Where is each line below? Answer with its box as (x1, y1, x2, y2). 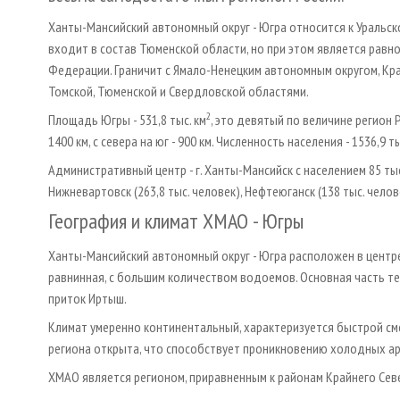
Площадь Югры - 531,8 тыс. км (48, 110, 206, 129)
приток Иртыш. (48, 288, 127, 307)
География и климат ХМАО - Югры (48, 206, 304, 235)
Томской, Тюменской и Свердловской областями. (48, 81, 309, 100)
